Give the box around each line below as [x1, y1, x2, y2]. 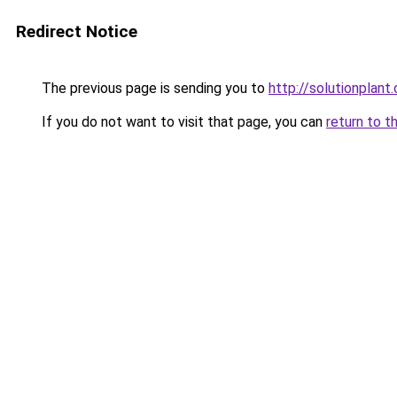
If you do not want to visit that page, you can [38, 113, 326, 130]
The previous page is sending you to [38, 80, 269, 97]
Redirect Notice [16, 21, 137, 42]
